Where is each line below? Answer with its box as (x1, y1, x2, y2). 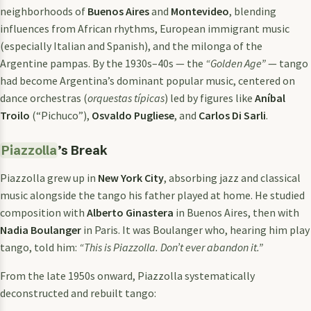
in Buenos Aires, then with (174, 205, 299, 219)
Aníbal (255, 90, 285, 105)
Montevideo (171, 3, 229, 18)
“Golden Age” (205, 56, 266, 70)
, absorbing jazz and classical (164, 170, 301, 185)
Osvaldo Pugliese (92, 108, 174, 122)
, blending (229, 3, 276, 18)
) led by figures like (165, 90, 255, 105)
